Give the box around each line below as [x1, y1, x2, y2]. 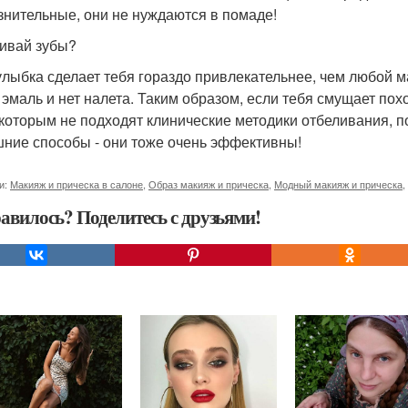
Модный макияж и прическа [274, 177, 403, 191]
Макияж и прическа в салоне [10, 177, 143, 191]
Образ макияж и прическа [148, 177, 269, 191]
